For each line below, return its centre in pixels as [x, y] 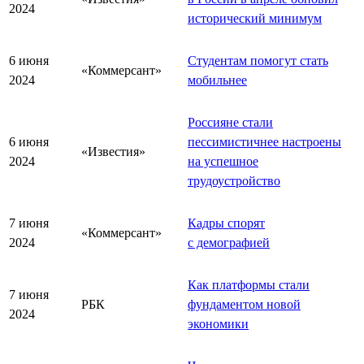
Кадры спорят [226, 223]
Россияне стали [230, 122]
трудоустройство [234, 180]
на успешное [223, 161]
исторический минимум [255, 18]
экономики [218, 323]
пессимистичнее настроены [264, 141]
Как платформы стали [249, 284]
